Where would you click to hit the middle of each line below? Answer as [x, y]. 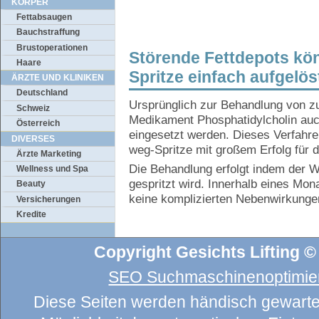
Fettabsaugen [44, 17]
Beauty [31, 184]
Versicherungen [48, 199]
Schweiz [33, 108]
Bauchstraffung [48, 32]
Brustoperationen [52, 47]
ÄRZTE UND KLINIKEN [58, 78]
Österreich [38, 124]
